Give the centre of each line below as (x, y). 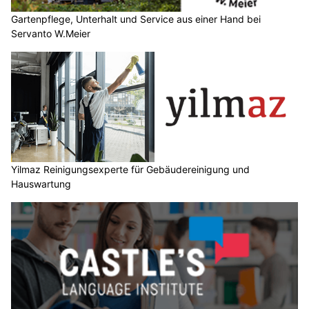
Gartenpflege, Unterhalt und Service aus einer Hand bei (136, 19)
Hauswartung (41, 183)
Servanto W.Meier (51, 34)
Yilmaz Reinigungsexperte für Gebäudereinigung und (130, 169)
